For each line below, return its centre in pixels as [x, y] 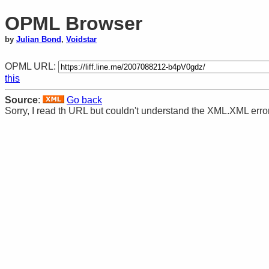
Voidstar [81, 40]
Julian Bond [39, 40]
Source [21, 100]
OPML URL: [32, 66]
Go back [84, 100]
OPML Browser [74, 24]
